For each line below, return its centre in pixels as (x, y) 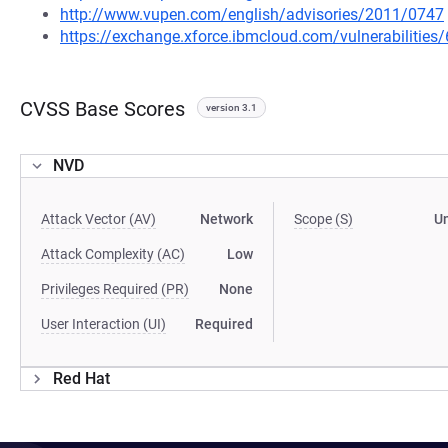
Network (227, 219)
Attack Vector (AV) (98, 219)
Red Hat (81, 378)
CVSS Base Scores (102, 109)
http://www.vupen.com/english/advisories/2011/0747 (252, 14)
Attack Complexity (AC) (113, 254)
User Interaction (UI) (103, 324)
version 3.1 (231, 107)
